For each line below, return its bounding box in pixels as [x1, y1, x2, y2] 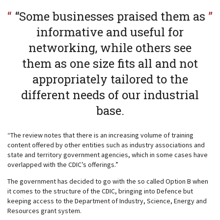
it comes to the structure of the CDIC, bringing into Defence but [7, 187, 193, 195]
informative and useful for [36, 24, 184, 40]
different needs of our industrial [21, 87, 199, 103]
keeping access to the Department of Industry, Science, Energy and [7, 196, 207, 205]
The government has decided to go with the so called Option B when [7, 177, 208, 186]
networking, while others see [28, 40, 192, 55]
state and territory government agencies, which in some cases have [7, 150, 208, 159]
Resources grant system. [7, 206, 82, 215]
